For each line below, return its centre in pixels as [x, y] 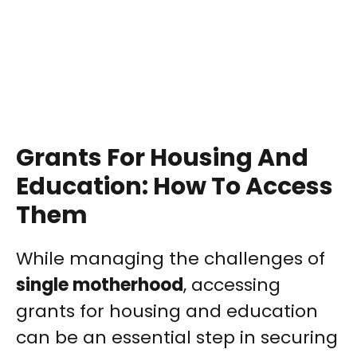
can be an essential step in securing [177, 338]
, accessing [232, 285]
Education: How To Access [175, 187]
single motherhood [100, 285]
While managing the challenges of [171, 259]
